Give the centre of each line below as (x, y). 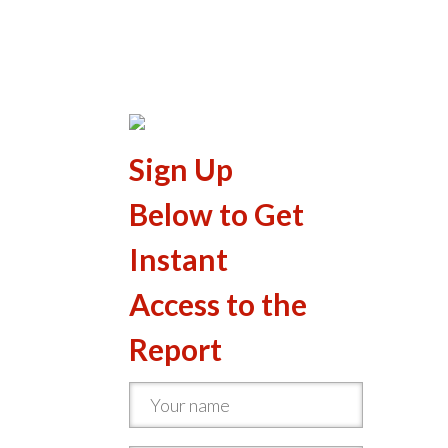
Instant (178, 259)
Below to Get (216, 214)
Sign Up (181, 169)
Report (175, 349)
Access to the (218, 304)
